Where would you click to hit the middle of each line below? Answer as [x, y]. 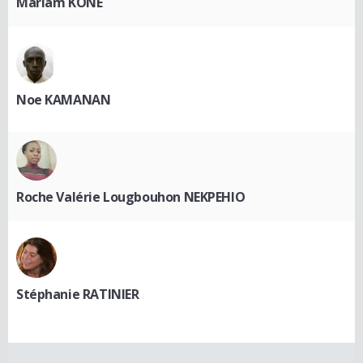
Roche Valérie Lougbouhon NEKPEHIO [131, 196]
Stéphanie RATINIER [78, 294]
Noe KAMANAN [64, 99]
